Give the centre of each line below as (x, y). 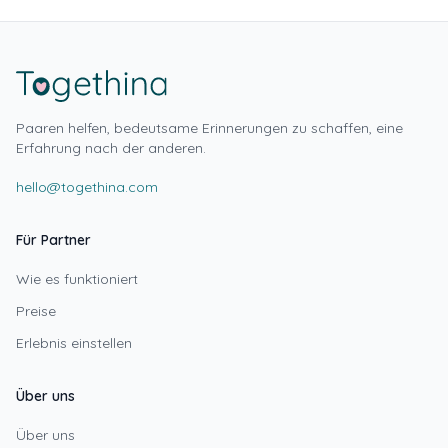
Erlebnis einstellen (74, 343)
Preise (36, 311)
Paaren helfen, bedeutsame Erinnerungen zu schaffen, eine (209, 128)
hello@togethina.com (87, 187)
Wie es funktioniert (77, 279)
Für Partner (53, 240)
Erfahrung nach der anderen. (111, 148)
